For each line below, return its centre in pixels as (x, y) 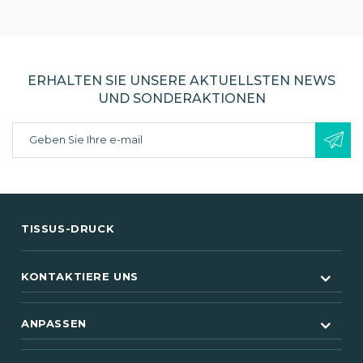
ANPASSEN (54, 323)
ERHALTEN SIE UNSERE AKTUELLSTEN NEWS (181, 80)
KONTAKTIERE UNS (80, 276)
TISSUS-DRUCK (68, 228)
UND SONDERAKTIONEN (181, 98)
